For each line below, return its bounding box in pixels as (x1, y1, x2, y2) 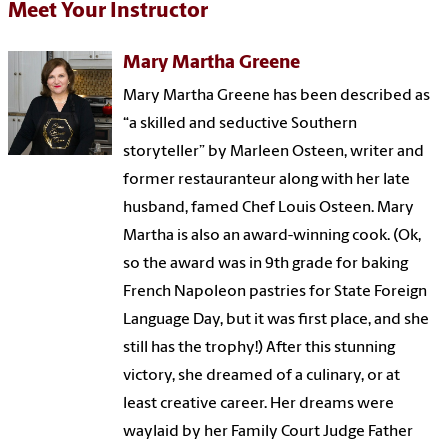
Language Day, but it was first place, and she (123, 312, 430, 329)
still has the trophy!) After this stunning (123, 340, 396, 357)
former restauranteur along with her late (123, 172, 411, 189)
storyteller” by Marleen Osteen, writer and (123, 144, 425, 161)
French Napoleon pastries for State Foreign (123, 284, 428, 301)
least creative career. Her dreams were (123, 396, 395, 413)
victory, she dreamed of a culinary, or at (123, 368, 401, 385)
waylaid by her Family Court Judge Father (123, 424, 414, 441)
